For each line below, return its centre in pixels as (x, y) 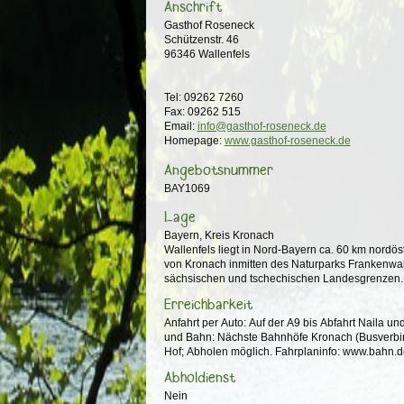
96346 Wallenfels (207, 55)
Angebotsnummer (218, 170)
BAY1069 (187, 188)
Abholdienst (199, 377)
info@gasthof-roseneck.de (262, 127)
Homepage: (194, 141)
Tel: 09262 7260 (203, 98)
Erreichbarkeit (208, 304)
